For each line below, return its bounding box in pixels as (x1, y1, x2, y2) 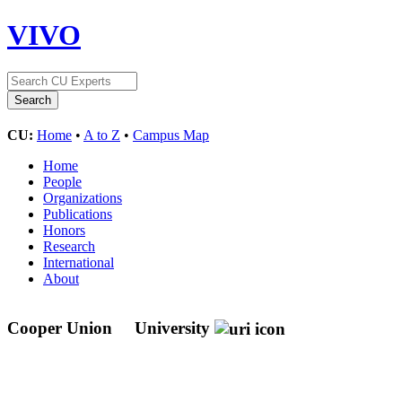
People (43, 173, 82, 189)
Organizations (43, 189, 122, 205)
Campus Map (133, 127, 209, 143)
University (135, 318, 210, 337)
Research (43, 238, 95, 254)
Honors (43, 222, 85, 238)
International (43, 254, 114, 270)
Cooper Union (7, 318, 117, 337)
